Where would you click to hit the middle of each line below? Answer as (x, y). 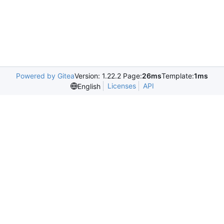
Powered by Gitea (45, 76)
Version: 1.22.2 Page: (108, 76)
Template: (178, 76)
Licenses (121, 86)
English (89, 86)
